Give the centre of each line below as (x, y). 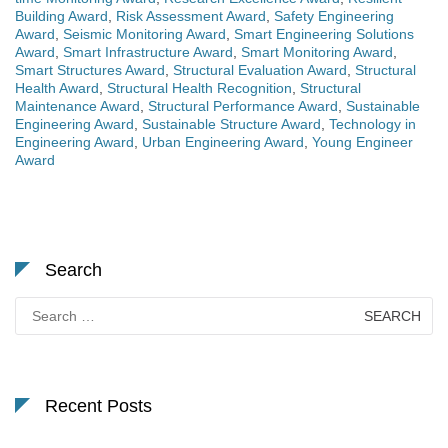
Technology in (372, 123)
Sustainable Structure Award (231, 123)
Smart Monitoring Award (317, 51)
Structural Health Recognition (199, 87)
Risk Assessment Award (191, 15)
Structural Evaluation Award (260, 69)
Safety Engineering (334, 15)
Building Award (61, 15)
